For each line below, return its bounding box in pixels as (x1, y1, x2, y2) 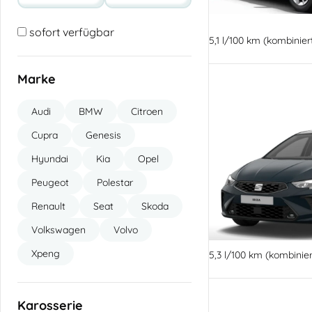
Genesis (86, 128, 121, 141)
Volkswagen (31, 223, 86, 236)
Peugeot (31, 175, 69, 189)
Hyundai (31, 152, 68, 165)
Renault (31, 199, 65, 212)
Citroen (131, 104, 163, 118)
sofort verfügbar (26, 24, 114, 39)
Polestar (97, 175, 133, 189)
